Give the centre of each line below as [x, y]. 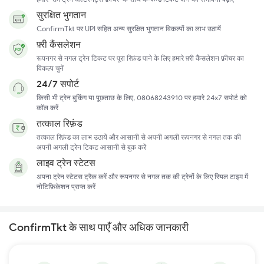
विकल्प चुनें [50, 68]
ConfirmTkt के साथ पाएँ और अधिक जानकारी [99, 227]
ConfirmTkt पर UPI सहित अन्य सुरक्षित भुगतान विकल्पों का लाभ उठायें [129, 28]
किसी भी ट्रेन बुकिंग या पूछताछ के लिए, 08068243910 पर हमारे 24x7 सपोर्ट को [142, 97]
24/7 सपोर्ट [58, 83]
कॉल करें [47, 107]
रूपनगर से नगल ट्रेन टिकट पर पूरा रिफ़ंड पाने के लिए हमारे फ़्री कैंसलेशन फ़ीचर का [140, 58]
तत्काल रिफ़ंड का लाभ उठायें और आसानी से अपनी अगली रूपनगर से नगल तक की [139, 137]
